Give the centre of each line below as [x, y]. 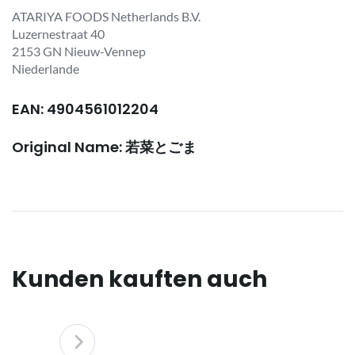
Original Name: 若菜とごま [104, 147]
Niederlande [46, 68]
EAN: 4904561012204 [85, 109]
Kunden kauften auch [139, 279]
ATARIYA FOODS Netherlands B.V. [106, 16]
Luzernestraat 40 [58, 33]
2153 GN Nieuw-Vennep [79, 51]
